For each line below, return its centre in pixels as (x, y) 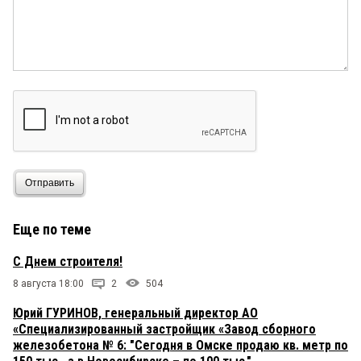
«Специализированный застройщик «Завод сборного (164, 329)
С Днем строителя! (68, 261)
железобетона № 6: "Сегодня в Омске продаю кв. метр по (180, 345)
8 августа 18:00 (48, 283)
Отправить (50, 183)
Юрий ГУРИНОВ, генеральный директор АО (135, 313)
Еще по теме (52, 229)
